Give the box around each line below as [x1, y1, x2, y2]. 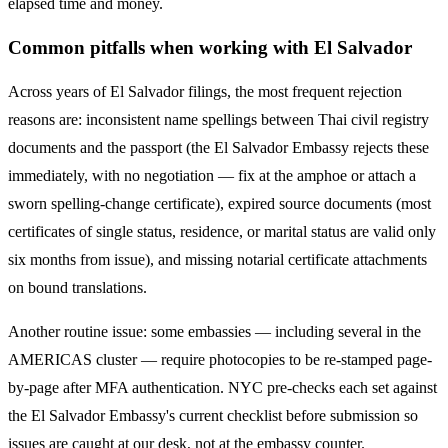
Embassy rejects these [288, 138, 429, 156]
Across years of [8, 82, 110, 100]
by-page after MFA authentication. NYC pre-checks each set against [8, 378, 437, 396]
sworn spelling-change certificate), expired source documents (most [8, 194, 431, 212]
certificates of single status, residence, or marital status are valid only [8, 222, 436, 240]
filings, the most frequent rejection [184, 82, 402, 100]
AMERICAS [8, 350, 92, 368]
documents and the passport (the [8, 138, 214, 156]
